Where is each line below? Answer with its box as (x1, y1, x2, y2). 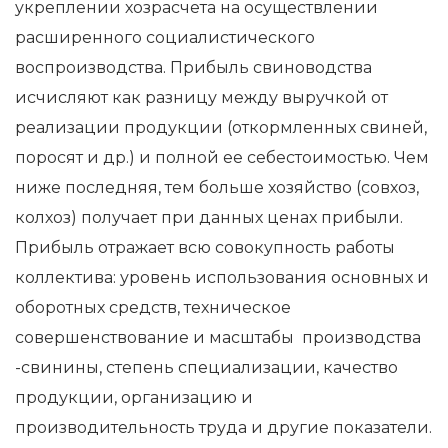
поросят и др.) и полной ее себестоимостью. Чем (15, 147, 429, 167)
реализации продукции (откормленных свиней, (15, 117, 427, 137)
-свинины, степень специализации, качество (15, 357, 398, 377)
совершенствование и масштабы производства (15, 327, 421, 347)
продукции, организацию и (15, 387, 253, 407)
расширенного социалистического (15, 27, 315, 47)
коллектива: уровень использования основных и (15, 267, 429, 287)
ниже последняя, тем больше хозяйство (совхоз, (15, 177, 419, 197)
